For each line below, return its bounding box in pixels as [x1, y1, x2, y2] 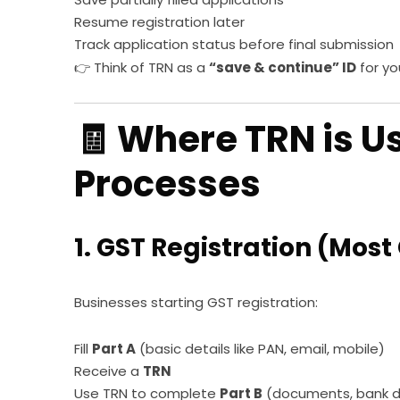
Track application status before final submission [74, 34, 395, 54]
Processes [74, 158, 262, 209]
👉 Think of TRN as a [74, 57, 210, 77]
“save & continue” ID [209, 57, 357, 77]
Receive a [74, 361, 144, 380]
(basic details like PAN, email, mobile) [136, 338, 386, 358]
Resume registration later [74, 12, 246, 31]
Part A [92, 338, 137, 358]
